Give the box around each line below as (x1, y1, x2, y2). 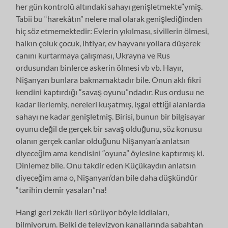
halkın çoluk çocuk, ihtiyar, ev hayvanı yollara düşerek (16, 38, 201, 48)
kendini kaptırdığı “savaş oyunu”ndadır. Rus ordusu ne (16, 87, 205, 97)
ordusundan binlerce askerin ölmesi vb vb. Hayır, (16, 62, 184, 72)
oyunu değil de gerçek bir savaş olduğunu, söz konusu (16, 123, 203, 133)
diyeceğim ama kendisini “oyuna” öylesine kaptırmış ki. (16, 148, 205, 158)
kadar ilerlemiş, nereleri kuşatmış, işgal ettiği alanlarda (16, 99, 206, 109)
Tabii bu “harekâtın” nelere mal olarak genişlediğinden (16, 13, 203, 23)
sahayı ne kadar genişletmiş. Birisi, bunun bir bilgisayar (16, 111, 206, 121)
